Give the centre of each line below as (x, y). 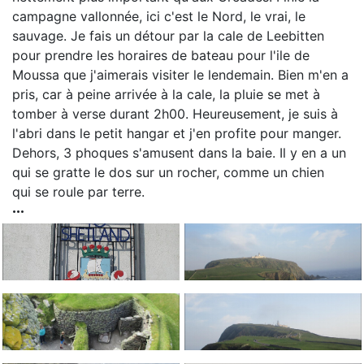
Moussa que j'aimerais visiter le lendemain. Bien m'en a (180, 75)
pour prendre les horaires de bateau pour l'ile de (161, 55)
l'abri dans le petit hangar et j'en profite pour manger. (177, 133)
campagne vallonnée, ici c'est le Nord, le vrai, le (159, 16)
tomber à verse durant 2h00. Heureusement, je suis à (175, 114)
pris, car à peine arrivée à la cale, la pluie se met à (166, 94)
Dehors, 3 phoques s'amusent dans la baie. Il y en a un (179, 153)
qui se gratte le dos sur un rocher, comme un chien (168, 172)
